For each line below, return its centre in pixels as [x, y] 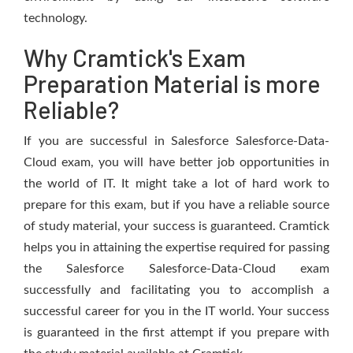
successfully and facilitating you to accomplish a [176, 290]
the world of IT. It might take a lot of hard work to [176, 184]
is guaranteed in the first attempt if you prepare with [176, 333]
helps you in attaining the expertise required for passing [176, 247]
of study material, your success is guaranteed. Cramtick [176, 226]
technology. [56, 18]
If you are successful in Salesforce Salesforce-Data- [176, 141]
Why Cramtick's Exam [135, 58]
